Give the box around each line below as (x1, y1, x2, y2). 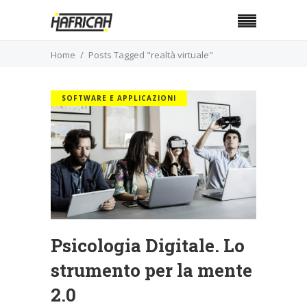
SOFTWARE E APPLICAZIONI (62, 93, 176, 103)
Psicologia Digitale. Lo (51, 233, 245, 257)
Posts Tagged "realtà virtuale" (88, 49, 213, 62)
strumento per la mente (51, 258, 252, 282)
